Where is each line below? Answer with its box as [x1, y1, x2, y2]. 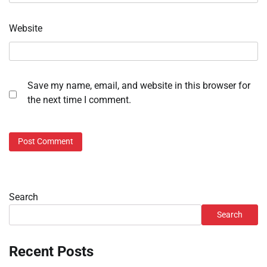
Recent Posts [9, 243, 94, 260]
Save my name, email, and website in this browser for [27, 80, 250, 92]
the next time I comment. [27, 94, 131, 106]
